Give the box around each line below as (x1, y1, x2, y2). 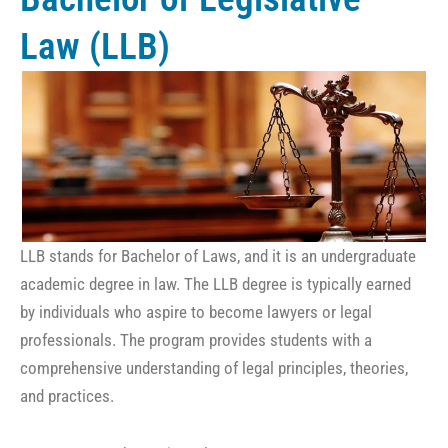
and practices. (20, 386, 114, 407)
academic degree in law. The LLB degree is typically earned (20, 274, 411, 295)
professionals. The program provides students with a (20, 330, 372, 351)
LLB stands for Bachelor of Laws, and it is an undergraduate (20, 246, 416, 267)
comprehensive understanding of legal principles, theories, (20, 358, 408, 379)
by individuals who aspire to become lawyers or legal (20, 302, 372, 323)
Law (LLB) (20, 25, 170, 69)
